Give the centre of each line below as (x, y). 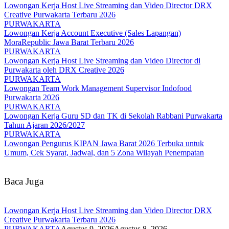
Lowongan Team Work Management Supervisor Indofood (98, 88)
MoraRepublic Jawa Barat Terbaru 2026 (69, 42)
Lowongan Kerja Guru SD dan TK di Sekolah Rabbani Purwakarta (113, 116)
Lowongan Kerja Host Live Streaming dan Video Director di (102, 60)
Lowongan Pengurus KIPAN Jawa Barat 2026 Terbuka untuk (104, 143)
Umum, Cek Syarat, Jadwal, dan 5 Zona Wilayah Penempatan (104, 152)
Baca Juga (24, 181)
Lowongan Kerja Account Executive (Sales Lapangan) (93, 33)
